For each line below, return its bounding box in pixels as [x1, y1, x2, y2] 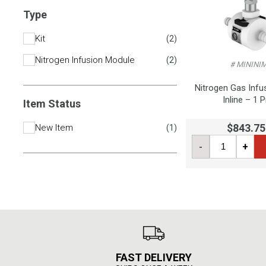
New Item [34, 122, 73, 133]
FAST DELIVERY [115, 251, 192, 264]
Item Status [23, 97, 81, 110]
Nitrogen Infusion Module [34, 55, 135, 65]
